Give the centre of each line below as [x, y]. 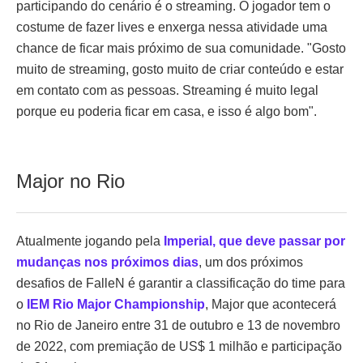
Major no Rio [70, 181]
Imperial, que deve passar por [254, 241]
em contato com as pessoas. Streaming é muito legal [167, 90]
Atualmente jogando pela [90, 241]
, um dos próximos [251, 262]
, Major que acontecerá [271, 304]
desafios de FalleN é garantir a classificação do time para [181, 283]
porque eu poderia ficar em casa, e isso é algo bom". [167, 111]
